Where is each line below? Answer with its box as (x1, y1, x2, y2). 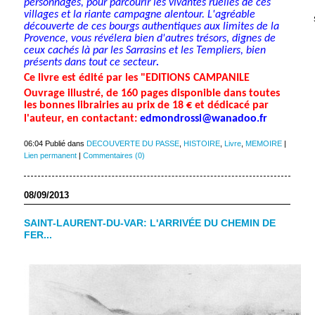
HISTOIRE (183, 139, 220, 148)
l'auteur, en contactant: (23, 113, 137, 125)
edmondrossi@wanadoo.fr (139, 113, 267, 125)
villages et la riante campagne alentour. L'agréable (23, 9, 255, 21)
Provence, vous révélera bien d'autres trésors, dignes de (23, 33, 276, 45)
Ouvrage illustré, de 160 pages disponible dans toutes (23, 88, 280, 100)
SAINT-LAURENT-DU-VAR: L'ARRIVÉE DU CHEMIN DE (23, 218, 276, 229)
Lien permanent (23, 151, 77, 160)
